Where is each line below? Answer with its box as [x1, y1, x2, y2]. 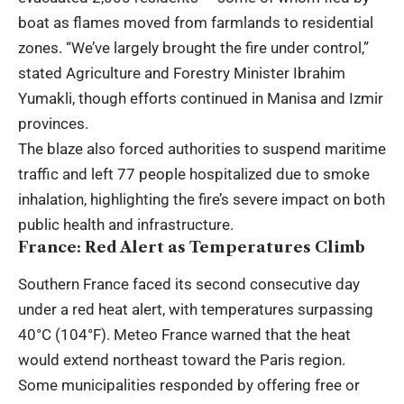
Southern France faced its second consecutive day [18, 275, 360, 294]
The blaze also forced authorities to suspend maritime [18, 139, 386, 158]
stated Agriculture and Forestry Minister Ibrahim [18, 63, 345, 82]
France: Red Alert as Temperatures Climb [18, 237, 365, 256]
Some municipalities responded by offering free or [18, 376, 360, 395]
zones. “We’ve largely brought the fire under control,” [18, 38, 369, 57]
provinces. [18, 114, 88, 133]
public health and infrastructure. [18, 215, 234, 234]
